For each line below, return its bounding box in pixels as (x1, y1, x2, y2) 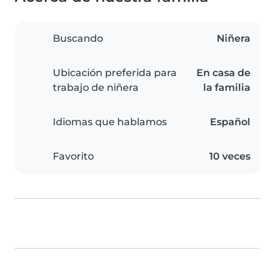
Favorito (53, 150, 94, 163)
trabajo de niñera (53, 82, 139, 94)
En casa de (196, 67, 250, 79)
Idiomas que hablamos (53, 116, 167, 128)
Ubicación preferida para (53, 67, 177, 79)
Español (210, 116, 250, 128)
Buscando (53, 33, 103, 45)
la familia (203, 82, 250, 94)
